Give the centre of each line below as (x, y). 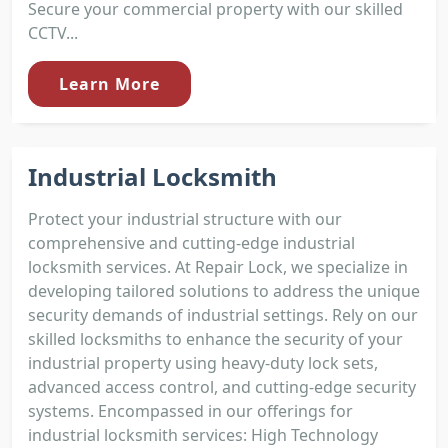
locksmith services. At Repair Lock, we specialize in (218, 267)
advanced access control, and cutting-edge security (222, 387)
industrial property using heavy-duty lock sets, (203, 363)
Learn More (109, 84)
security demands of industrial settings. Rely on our (223, 315)
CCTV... (53, 33)
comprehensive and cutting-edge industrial (191, 243)
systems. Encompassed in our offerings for (190, 411)
